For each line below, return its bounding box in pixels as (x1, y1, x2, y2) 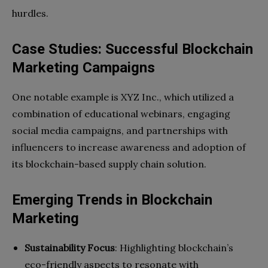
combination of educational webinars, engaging (12, 107, 230, 120)
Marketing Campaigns (12, 59, 155, 76)
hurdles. (12, 7, 48, 19)
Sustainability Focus (25, 241, 115, 254)
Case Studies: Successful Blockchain (12, 40, 253, 57)
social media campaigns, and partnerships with (12, 124, 228, 136)
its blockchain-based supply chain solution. (12, 157, 206, 170)
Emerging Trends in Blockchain (12, 191, 212, 208)
